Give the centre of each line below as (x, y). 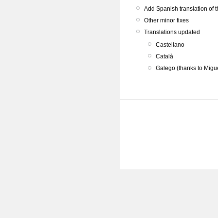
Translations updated (172, 32)
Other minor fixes (166, 20)
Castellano (170, 45)
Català (164, 57)
